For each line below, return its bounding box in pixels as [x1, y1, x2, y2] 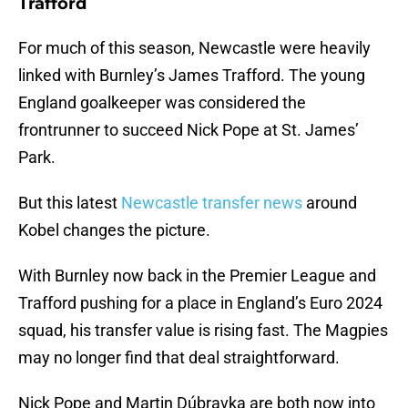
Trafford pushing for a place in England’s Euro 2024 [18, 293, 382, 313]
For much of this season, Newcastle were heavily [18, 38, 371, 58]
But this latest [18, 193, 121, 213]
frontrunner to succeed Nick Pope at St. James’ [18, 120, 359, 140]
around [302, 193, 357, 213]
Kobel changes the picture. [18, 220, 210, 240]
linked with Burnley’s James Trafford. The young [18, 66, 365, 86]
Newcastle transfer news [121, 193, 302, 213]
